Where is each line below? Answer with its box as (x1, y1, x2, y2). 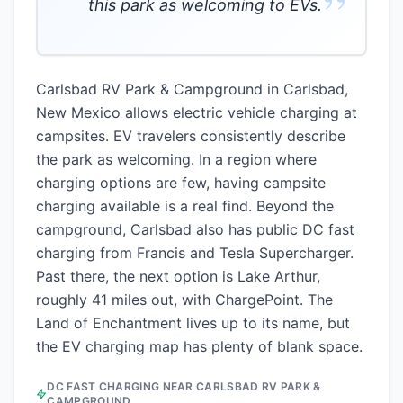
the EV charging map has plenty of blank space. (36, 337, 363, 355)
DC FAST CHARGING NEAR (47, 380, 197, 393)
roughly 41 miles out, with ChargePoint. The (36, 291, 333, 309)
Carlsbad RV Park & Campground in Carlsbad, (36, 80, 348, 98)
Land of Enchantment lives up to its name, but (36, 314, 350, 332)
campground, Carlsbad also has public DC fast (36, 220, 354, 238)
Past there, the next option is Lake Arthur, (36, 267, 320, 285)
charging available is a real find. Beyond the (36, 197, 334, 215)
